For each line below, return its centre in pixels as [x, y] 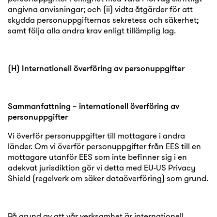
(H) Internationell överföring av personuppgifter [96, 68]
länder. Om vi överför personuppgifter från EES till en [104, 146]
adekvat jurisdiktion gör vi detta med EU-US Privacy [102, 167]
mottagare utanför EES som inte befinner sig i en [97, 157]
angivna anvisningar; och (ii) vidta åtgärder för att [100, 9]
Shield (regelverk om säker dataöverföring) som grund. [108, 178]
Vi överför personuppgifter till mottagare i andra [96, 135]
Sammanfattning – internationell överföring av [93, 106]
